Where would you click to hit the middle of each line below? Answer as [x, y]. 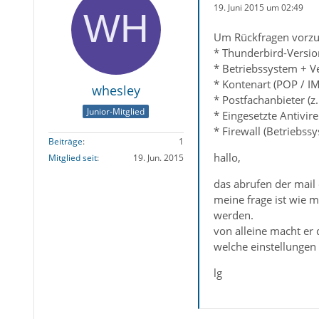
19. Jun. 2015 [158, 158]
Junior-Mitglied [116, 112]
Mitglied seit [72, 158]
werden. [233, 215]
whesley [116, 90]
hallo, [227, 157]
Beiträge [65, 142]
